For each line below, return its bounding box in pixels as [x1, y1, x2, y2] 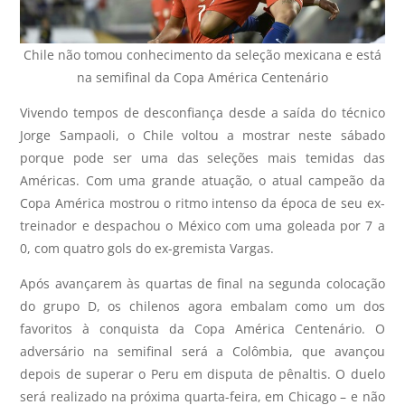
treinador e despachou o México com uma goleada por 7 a [20, 216, 385, 234]
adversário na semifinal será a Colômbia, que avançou [20, 342, 385, 360]
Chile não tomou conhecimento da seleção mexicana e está [24, 45, 381, 63]
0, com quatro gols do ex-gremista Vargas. [20, 239, 275, 257]
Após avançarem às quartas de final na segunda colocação [20, 274, 385, 292]
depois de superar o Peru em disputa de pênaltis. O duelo [20, 364, 385, 382]
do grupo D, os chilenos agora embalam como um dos [20, 297, 385, 315]
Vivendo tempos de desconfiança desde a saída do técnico [20, 103, 385, 121]
